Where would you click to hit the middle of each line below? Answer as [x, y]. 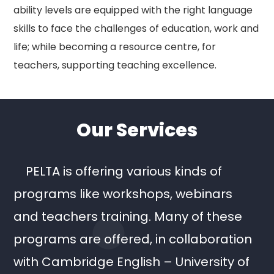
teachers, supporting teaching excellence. [115, 65]
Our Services [137, 130]
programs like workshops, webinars [123, 194]
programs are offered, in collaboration [133, 239]
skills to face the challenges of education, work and [136, 28]
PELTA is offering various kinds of [124, 171]
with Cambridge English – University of [132, 262]
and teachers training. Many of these [128, 217]
